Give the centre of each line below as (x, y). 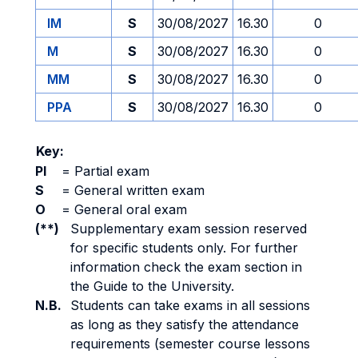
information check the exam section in (186, 267)
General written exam (137, 190)
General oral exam (129, 209)
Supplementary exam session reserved (189, 229)
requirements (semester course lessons (190, 344)
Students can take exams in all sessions (190, 305)
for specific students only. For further (184, 248)
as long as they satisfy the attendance (185, 324)
